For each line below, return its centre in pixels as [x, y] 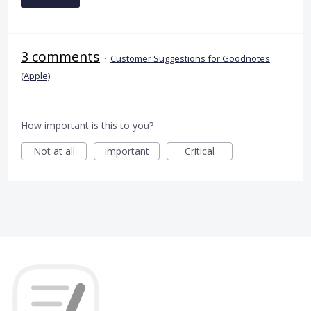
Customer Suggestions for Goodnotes [190, 58]
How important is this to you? [87, 125]
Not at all [54, 151]
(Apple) [35, 75]
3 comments [60, 56]
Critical [200, 151]
